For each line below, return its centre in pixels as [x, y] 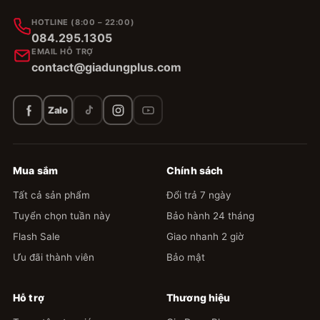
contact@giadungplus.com [106, 67]
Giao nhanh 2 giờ [205, 237]
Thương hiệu [199, 298]
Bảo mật [186, 257]
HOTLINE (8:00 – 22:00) [83, 22]
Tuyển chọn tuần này [62, 216]
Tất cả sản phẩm [51, 195]
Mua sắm [35, 171]
